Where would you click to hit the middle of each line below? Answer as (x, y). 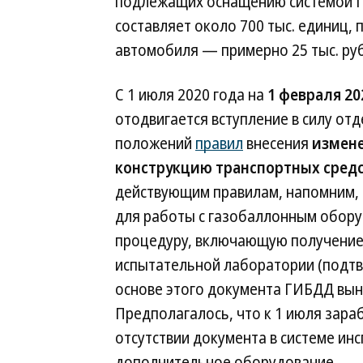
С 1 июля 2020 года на (191, 95)
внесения (278, 143)
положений (155, 143)
